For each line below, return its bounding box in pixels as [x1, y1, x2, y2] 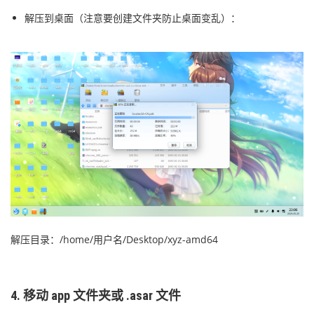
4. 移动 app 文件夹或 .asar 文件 [11, 287, 181, 303]
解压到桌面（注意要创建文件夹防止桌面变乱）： [25, 11, 240, 25]
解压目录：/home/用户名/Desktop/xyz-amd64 [11, 232, 218, 246]
